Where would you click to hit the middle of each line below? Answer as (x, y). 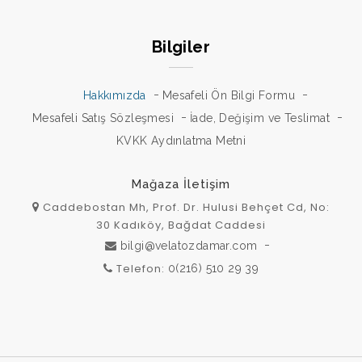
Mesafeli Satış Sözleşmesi (103, 118)
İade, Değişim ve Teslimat (259, 118)
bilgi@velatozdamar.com (189, 245)
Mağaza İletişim (181, 184)
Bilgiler (181, 46)
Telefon (137, 268)
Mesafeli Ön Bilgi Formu (229, 95)
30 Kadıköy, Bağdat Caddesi (181, 225)
